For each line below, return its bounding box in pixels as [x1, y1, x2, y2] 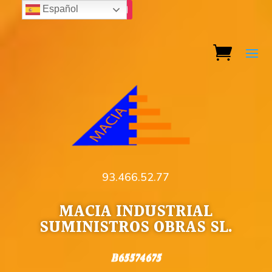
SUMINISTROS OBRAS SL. [39, 216, 233, 240]
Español [39, 4, 78, 15]
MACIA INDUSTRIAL [59, 200, 213, 225]
